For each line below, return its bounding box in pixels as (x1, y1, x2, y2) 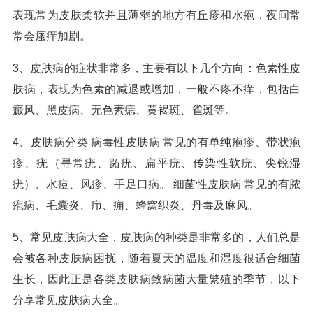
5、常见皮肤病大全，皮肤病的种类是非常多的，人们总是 (13, 231, 300, 243)
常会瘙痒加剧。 (13, 30, 91, 42)
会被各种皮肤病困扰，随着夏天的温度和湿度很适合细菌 (13, 252, 300, 264)
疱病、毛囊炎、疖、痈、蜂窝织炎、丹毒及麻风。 (13, 199, 259, 211)
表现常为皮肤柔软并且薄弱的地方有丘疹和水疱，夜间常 (13, 9, 300, 21)
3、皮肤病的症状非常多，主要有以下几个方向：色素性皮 (13, 62, 300, 74)
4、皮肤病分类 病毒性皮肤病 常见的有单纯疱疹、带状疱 (13, 136, 300, 148)
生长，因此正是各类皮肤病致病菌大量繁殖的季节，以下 (13, 273, 300, 285)
